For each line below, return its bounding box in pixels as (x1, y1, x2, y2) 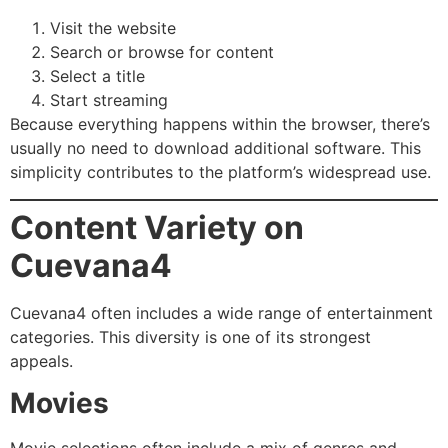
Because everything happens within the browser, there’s (10, 114, 430, 135)
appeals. (10, 350, 73, 371)
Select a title (50, 66, 145, 87)
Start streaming (50, 90, 168, 111)
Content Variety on (10, 207, 304, 247)
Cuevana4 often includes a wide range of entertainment (10, 302, 433, 323)
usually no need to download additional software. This (10, 138, 421, 159)
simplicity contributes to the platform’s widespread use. (10, 162, 431, 183)
